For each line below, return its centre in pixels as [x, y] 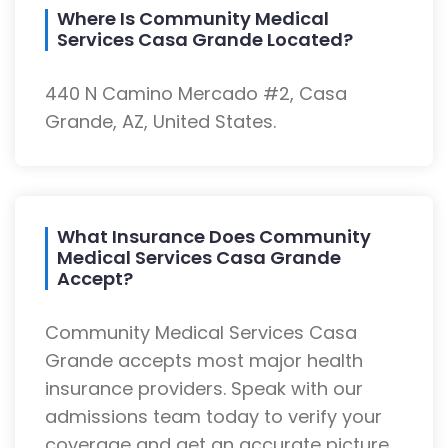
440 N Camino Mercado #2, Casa [196, 94]
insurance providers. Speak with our [204, 389]
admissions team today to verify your [213, 417]
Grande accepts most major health [204, 361]
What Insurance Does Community [214, 237]
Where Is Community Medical [193, 19]
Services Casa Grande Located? [205, 40]
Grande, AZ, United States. [160, 122]
